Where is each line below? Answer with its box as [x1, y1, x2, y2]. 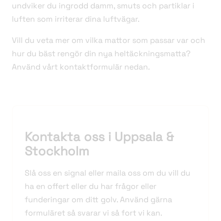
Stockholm [25, 143, 89, 159]
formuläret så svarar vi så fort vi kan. [25, 208, 162, 219]
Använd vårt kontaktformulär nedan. [12, 62, 150, 73]
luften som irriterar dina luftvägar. [12, 14, 140, 25]
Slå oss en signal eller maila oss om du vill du [25, 168, 190, 179]
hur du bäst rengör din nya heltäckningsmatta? [12, 48, 190, 59]
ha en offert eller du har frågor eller [25, 181, 156, 192]
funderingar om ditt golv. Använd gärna [25, 194, 172, 205]
